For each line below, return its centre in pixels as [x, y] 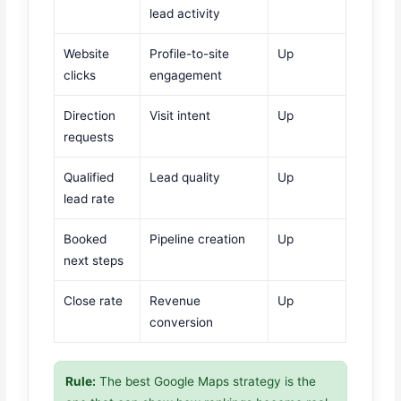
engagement [186, 75]
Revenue [175, 300]
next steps [94, 260]
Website [87, 53]
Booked [85, 239]
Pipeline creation [198, 239]
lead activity [185, 13]
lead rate [90, 198]
